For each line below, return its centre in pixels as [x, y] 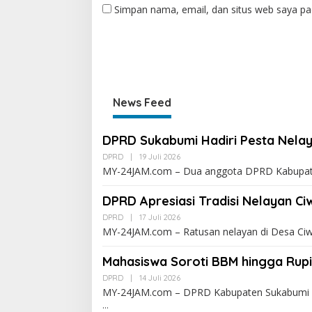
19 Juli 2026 [160, 156]
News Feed [142, 102]
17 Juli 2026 [160, 217]
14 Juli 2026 [160, 278]
